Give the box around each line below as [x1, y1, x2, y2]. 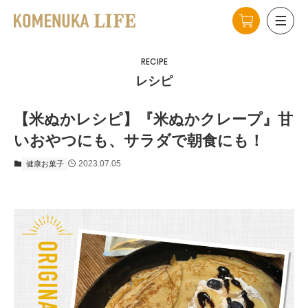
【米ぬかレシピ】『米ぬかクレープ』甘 [14, 111, 293, 129]
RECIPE [140, 56, 168, 68]
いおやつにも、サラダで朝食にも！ [14, 132, 264, 150]
